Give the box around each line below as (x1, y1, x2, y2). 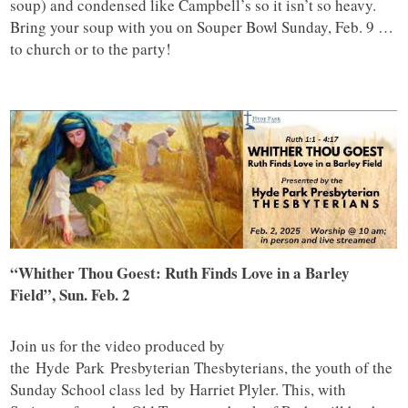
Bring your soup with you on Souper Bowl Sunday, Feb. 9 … (10, 16, 394, 38)
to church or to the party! (10, 38, 172, 60)
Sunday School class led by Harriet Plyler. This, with (10, 379, 347, 401)
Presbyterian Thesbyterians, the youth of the (105, 357, 393, 379)
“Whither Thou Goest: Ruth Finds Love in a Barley (10, 261, 351, 285)
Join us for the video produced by (10, 335, 226, 357)
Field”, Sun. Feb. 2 (10, 283, 131, 307)
